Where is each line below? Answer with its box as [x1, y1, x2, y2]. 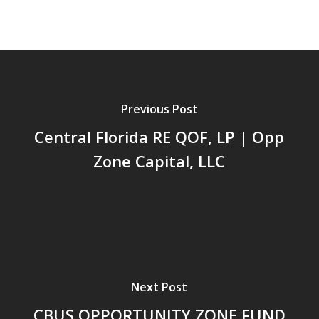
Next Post [131, 278, 188, 295]
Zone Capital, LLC [93, 150, 226, 172]
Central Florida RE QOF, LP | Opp [34, 125, 285, 147]
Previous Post [120, 100, 198, 117]
